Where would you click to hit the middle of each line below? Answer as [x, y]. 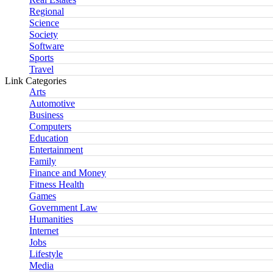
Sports [41, 58]
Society [44, 35]
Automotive [52, 104]
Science [44, 23]
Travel [41, 69]
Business [46, 115]
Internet [44, 231]
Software [47, 46]
